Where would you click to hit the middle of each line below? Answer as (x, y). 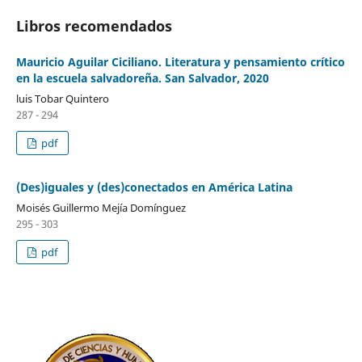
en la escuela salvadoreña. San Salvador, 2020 (142, 78)
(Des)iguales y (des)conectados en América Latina (154, 187)
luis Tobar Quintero (62, 99)
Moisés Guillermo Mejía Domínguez (101, 208)
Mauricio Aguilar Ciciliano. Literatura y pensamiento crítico (180, 62)
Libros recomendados (94, 26)
